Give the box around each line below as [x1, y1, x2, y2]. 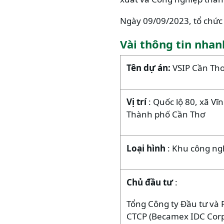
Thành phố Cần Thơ [126, 108, 205, 120]
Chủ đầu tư [126, 176, 175, 188]
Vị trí [126, 96, 148, 107]
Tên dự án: [126, 62, 172, 73]
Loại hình [126, 142, 167, 154]
